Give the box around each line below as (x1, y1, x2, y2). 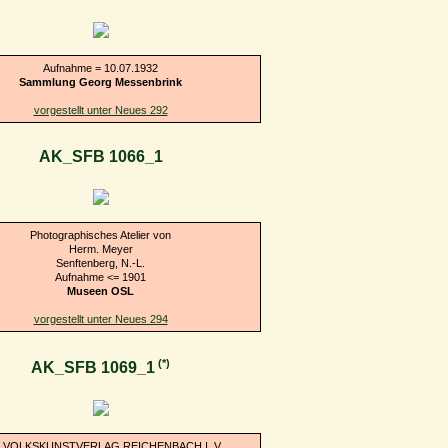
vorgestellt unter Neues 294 (33, 312, 168, 325)
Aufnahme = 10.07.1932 (43, 61, 158, 74)
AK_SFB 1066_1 (38, 148, 163, 166)
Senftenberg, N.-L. (56, 256, 145, 269)
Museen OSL (67, 284, 134, 297)
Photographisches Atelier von (30, 228, 171, 241)
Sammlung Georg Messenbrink (19, 75, 182, 88)
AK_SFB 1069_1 (31, 359, 155, 377)
